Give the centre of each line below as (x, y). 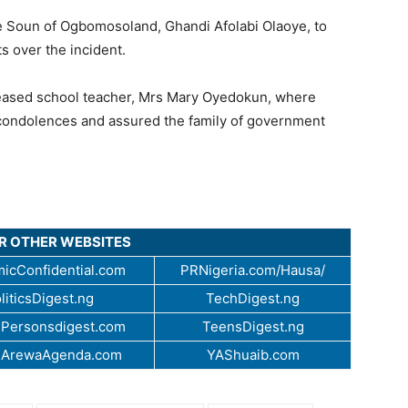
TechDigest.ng (253, 298)
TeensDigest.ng (253, 326)
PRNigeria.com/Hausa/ (253, 270)
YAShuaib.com (253, 354)
